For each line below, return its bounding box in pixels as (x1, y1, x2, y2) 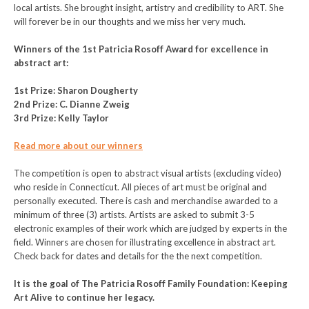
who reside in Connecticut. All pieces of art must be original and (14, 181, 267, 192)
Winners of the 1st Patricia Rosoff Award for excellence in (14, 43, 268, 54)
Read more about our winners (14, 140, 143, 151)
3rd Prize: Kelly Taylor (14, 112, 109, 123)
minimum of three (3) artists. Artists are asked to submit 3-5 (14, 209, 255, 220)
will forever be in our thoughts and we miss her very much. (14, 16, 246, 27)
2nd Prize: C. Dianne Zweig (14, 99, 130, 110)
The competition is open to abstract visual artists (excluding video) (14, 168, 281, 179)
